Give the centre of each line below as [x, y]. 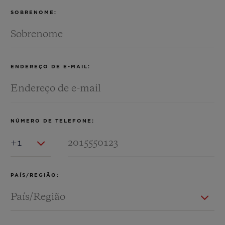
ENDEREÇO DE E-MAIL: [50, 67]
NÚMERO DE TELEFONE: [52, 121]
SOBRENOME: [34, 13]
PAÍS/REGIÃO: [35, 175]
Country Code [34, 133]
